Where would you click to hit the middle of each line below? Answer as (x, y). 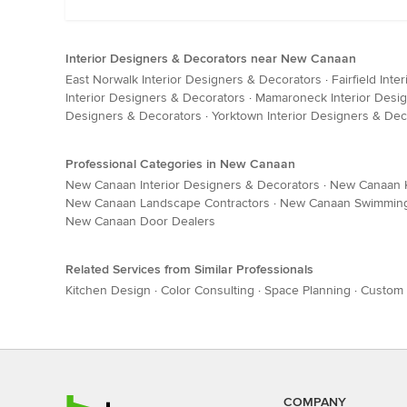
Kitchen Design (108, 291)
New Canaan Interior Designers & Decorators (193, 185)
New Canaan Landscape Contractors (168, 203)
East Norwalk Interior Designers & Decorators (194, 80)
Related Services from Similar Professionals (189, 270)
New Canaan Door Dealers (140, 222)
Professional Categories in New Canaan (180, 164)
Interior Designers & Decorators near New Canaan (211, 59)
